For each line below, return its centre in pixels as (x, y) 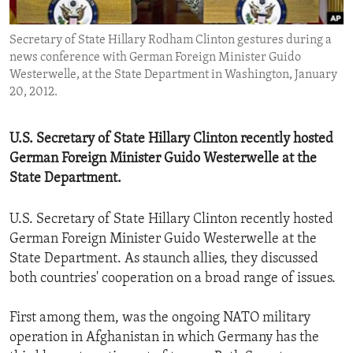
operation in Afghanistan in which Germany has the (164, 338)
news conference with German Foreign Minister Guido (155, 58)
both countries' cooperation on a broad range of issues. (173, 279)
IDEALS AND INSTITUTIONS (100, 43)
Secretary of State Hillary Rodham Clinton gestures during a (171, 41)
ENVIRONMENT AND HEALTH (104, 15)
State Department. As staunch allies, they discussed (164, 259)
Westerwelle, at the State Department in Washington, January (173, 75)
